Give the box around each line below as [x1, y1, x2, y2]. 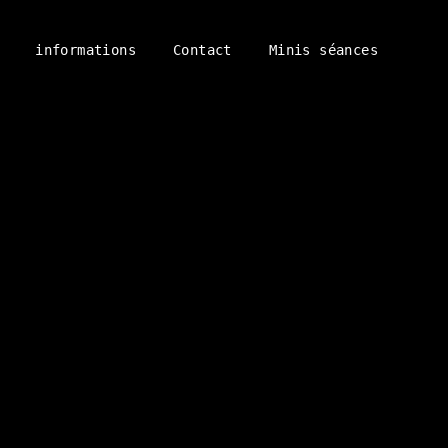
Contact [172, 42, 232, 58]
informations [35, 42, 136, 58]
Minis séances [268, 42, 378, 58]
